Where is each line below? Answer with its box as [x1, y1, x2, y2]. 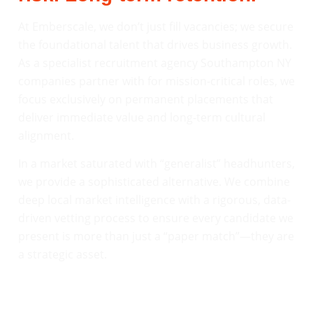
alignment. [18, 127, 74, 143]
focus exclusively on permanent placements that [18, 91, 273, 107]
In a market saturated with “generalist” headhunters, [18, 155, 295, 171]
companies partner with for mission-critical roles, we [18, 73, 295, 89]
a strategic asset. [18, 246, 107, 262]
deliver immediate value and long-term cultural [18, 109, 265, 125]
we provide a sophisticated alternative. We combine [18, 173, 290, 189]
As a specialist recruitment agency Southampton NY [18, 54, 291, 71]
